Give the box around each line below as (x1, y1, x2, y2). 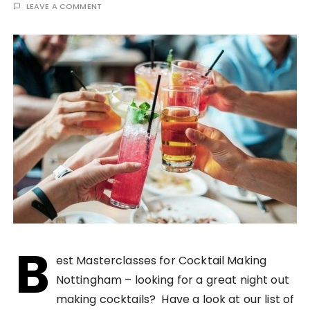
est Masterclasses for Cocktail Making (55, 252, 267, 268)
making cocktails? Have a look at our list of (55, 291, 295, 307)
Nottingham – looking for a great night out (55, 271, 289, 288)
